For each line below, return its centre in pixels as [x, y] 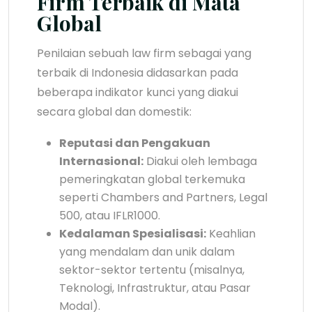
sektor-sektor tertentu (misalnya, [152, 270]
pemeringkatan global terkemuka [152, 179]
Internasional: [101, 161]
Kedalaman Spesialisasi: [133, 233]
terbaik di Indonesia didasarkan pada [138, 72]
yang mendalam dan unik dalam [147, 251]
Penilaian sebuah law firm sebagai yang [144, 53]
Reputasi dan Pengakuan [135, 143]
